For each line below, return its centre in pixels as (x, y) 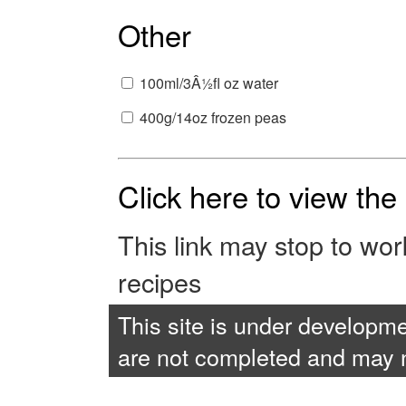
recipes (159, 282)
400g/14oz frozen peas (213, 118)
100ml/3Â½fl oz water (208, 83)
